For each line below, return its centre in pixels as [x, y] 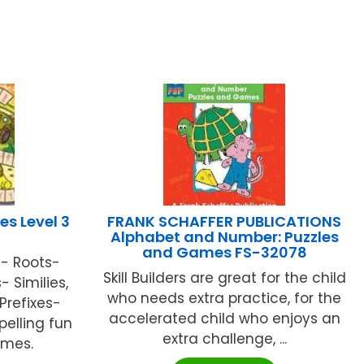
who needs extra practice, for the [225, 298]
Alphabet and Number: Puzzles [224, 236]
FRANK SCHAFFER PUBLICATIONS [225, 221]
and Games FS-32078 [224, 252]
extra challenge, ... [224, 338]
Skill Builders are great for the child [224, 277]
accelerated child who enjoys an [224, 318]
